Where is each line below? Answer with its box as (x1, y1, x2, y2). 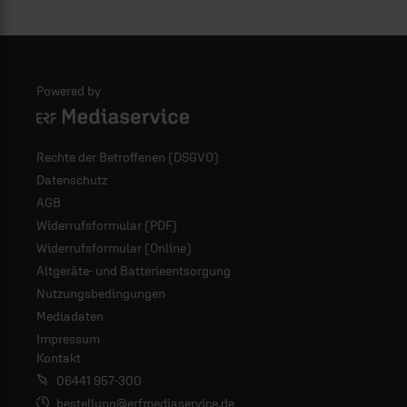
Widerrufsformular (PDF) (36, 218, 177, 233)
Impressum (36, 332, 100, 346)
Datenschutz (36, 173, 107, 187)
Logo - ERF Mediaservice (36, 99, 173, 114)
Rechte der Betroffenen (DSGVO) (36, 150, 219, 164)
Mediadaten (36, 309, 104, 323)
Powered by (36, 84, 101, 98)
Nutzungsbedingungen (36, 286, 165, 301)
